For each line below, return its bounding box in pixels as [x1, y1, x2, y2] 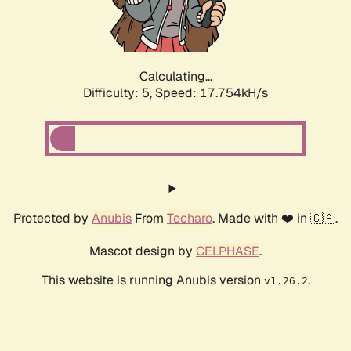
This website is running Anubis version [41, 272, 264, 289]
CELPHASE [196, 243, 259, 260]
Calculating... [139, 68, 212, 85]
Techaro [167, 210, 212, 227]
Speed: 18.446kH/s [155, 85, 268, 102]
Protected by [13, 210, 92, 227]
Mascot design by [89, 243, 196, 260]
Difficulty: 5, [83, 85, 155, 102]
